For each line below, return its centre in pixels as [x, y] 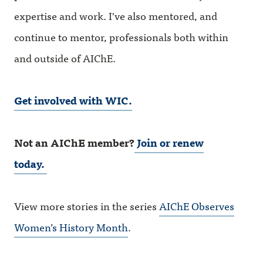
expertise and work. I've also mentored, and [116, 15]
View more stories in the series [87, 205]
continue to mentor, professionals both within [121, 36]
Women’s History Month [71, 227]
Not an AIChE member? [74, 142]
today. [31, 163]
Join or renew [169, 142]
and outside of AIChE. [65, 58]
